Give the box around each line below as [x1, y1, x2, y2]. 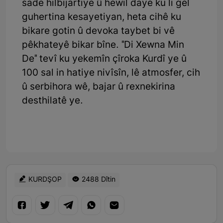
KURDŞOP [26, 175, 62, 185]
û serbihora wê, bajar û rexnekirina [22, 81, 175, 94]
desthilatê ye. [22, 95, 83, 108]
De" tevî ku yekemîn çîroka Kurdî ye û [22, 53, 187, 66]
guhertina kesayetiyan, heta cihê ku [22, 11, 181, 24]
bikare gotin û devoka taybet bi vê [22, 25, 175, 38]
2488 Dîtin [80, 175, 115, 185]
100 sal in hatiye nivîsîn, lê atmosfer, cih [22, 67, 200, 80]
